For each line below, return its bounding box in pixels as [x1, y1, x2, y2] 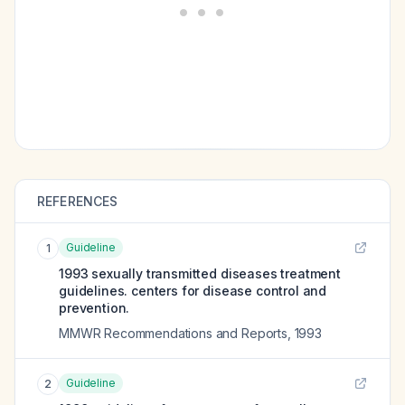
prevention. [59, 300, 130, 316]
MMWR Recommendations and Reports [59, 325, 287, 341]
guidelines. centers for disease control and [59, 283, 327, 298]
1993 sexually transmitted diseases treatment [59, 266, 341, 281]
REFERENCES [37, 193, 118, 209]
